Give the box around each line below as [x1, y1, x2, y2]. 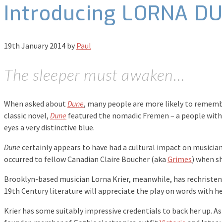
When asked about [4, 99, 67, 109]
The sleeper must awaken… [4, 64, 185, 84]
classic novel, [4, 111, 50, 121]
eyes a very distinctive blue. [4, 122, 95, 133]
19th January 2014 [4, 41, 67, 51]
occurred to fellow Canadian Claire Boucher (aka [4, 154, 167, 165]
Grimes [167, 154, 192, 165]
